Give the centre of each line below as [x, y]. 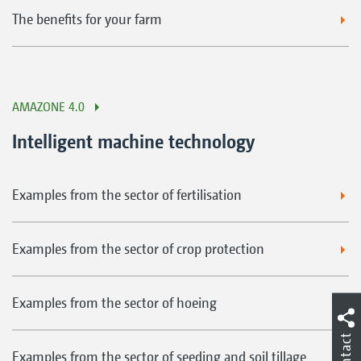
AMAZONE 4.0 [48, 107]
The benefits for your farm [87, 19]
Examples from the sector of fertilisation [127, 195]
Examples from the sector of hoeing [114, 303]
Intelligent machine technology [133, 141]
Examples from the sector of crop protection [138, 249]
